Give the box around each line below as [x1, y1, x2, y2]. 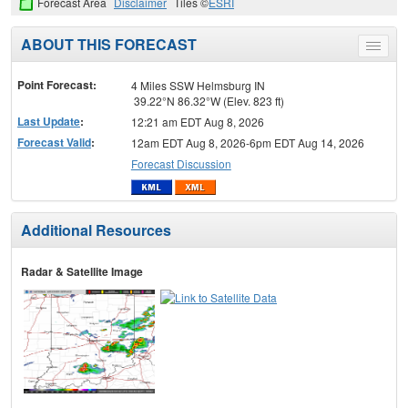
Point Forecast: [17, 76, 97, 94]
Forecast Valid [17, 134, 91, 151]
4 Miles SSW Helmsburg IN [130, 77, 265, 94]
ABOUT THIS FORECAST [21, 34, 197, 56]
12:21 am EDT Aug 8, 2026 [130, 114, 264, 130]
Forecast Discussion [130, 156, 231, 172]
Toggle [372, 41, 406, 57]
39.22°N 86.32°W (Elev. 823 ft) [130, 93, 284, 109]
